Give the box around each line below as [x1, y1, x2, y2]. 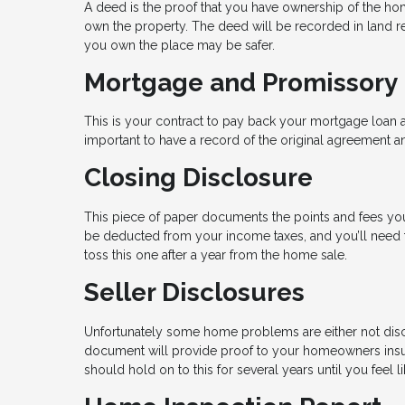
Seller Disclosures [84, 278, 305, 308]
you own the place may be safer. [84, 37, 275, 52]
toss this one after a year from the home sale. [84, 248, 347, 263]
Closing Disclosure [84, 163, 313, 193]
